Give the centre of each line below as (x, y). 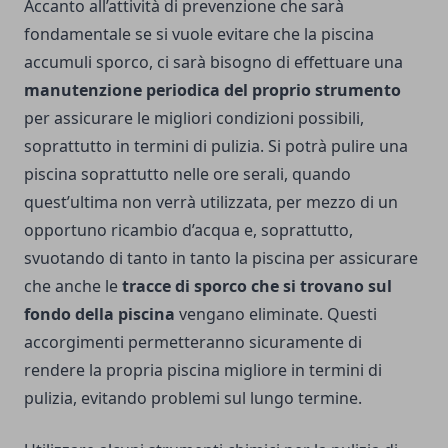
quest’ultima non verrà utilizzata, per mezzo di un (211, 202)
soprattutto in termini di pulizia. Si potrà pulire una (216, 146)
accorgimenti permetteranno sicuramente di (193, 342)
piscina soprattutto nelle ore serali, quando (187, 174)
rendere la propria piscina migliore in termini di (203, 370)
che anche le (71, 286)
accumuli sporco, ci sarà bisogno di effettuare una (213, 62)
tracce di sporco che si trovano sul (255, 286)
